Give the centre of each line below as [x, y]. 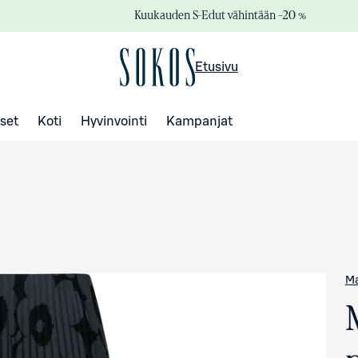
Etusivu [216, 67]
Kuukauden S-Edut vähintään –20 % [220, 15]
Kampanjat [199, 121]
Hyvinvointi [114, 121]
